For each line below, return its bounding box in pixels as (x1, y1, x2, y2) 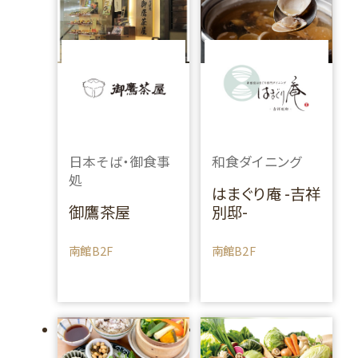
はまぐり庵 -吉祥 (211, 181, 321, 205)
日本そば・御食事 (69, 152, 171, 172)
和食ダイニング (211, 152, 302, 172)
